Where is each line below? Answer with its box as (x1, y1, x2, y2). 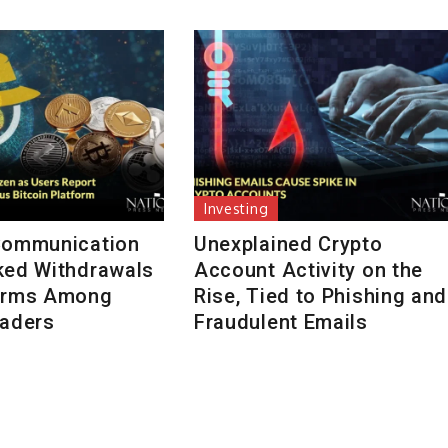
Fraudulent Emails (193, 310, 368, 335)
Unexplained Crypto (193, 232, 383, 257)
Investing (203, 200, 269, 218)
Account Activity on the (193, 258, 424, 283)
